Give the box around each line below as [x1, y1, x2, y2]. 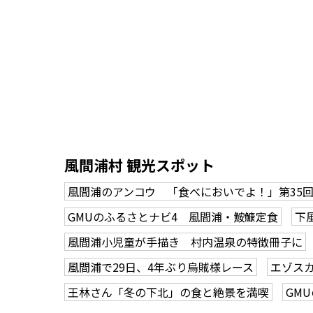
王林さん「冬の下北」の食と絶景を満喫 [68, 284, 269, 300]
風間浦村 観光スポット [64, 154, 214, 175]
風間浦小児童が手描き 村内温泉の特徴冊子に [68, 233, 303, 250]
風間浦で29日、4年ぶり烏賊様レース [68, 259, 254, 275]
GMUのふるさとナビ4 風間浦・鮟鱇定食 [68, 208, 278, 225]
